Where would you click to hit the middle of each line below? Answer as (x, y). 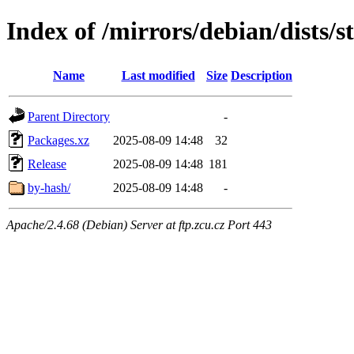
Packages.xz (58, 140)
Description (262, 75)
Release (47, 164)
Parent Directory (69, 116)
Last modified (158, 75)
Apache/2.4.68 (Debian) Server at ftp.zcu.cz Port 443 (139, 224)
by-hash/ (49, 187)
